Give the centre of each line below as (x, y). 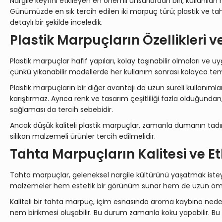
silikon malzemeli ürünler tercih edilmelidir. (83, 137)
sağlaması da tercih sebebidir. (61, 110)
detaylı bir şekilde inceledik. (56, 23)
